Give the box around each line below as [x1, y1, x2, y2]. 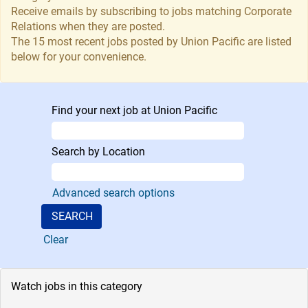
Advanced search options [52, 186, 175, 199]
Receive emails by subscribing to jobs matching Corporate [11, 4, 291, 18]
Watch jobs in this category [11, 279, 142, 293]
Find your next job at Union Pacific [52, 103, 217, 117]
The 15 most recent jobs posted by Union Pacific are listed [11, 34, 291, 48]
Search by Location [52, 144, 145, 158]
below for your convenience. [11, 49, 146, 63]
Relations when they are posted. [11, 19, 165, 33]
